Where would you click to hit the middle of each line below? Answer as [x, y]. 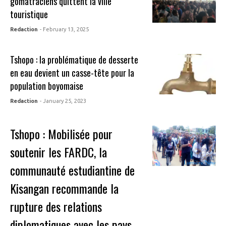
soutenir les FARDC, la [59, 152]
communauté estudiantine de [73, 170]
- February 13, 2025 [65, 30]
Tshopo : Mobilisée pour [62, 134]
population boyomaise [47, 86]
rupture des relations [56, 207]
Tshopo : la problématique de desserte [74, 60]
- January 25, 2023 [63, 101]
